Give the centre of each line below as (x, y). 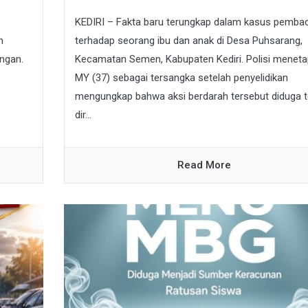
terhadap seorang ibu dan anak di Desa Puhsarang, (188, 41)
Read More (205, 165)
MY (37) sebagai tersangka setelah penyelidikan (181, 78)
